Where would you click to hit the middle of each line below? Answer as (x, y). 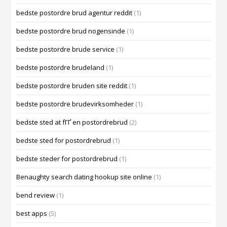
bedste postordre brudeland (61, 68)
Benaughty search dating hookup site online (84, 177)
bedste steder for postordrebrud (67, 159)
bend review (36, 195)
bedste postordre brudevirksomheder (75, 104)
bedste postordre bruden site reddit (72, 86)
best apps (32, 214)
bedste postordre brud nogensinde (71, 31)
